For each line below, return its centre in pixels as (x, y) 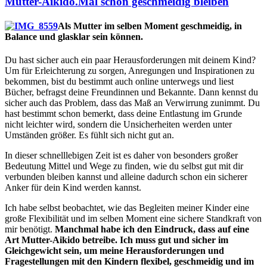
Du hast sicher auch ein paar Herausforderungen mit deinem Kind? (130, 60)
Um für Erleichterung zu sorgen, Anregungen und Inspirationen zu (130, 71)
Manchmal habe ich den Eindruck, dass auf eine (152, 229)
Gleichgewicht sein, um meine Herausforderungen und (114, 251)
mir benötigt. (30, 229)
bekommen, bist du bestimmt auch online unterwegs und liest (119, 82)
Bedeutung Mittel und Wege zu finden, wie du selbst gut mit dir (124, 166)
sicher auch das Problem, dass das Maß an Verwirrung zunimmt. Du (132, 103)
